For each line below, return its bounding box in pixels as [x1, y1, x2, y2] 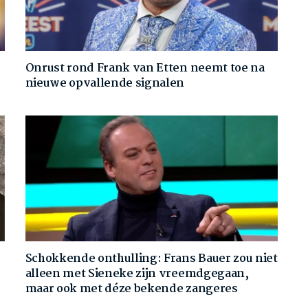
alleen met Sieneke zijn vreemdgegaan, [25, 265, 249, 284]
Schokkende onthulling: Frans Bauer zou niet [25, 250, 278, 269]
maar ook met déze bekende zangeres [25, 280, 238, 299]
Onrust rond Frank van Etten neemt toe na [25, 58, 265, 78]
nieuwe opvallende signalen [25, 74, 185, 93]
